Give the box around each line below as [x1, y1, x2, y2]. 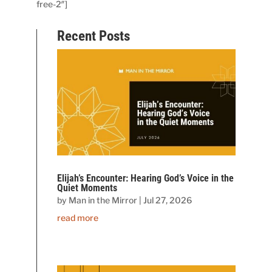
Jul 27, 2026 [143, 194, 192, 205]
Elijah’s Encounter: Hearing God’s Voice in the [57, 172, 234, 184]
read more [57, 212, 99, 223]
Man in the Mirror [69, 194, 138, 205]
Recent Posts [57, 27, 131, 44]
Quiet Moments [57, 182, 118, 194]
